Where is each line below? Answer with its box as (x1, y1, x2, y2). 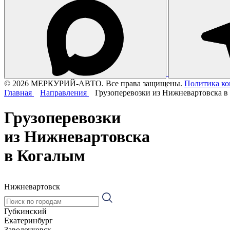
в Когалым (4, 146, 85, 165)
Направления (40, 88, 89, 97)
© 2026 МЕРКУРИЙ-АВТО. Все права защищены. (4, 79, 182, 88)
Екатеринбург (4, 216, 53, 225)
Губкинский (4, 206, 47, 216)
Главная (4, 88, 34, 97)
